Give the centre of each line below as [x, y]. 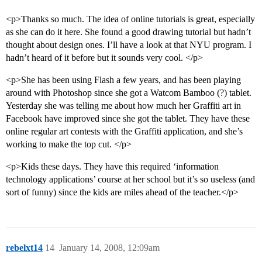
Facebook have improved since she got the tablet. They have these [128, 119]
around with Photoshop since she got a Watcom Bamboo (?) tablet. [129, 93]
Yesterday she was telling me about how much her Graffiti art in [123, 106]
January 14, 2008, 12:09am [109, 248]
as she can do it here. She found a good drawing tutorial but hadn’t [128, 32]
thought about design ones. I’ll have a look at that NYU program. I [129, 45]
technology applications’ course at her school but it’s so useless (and [130, 180]
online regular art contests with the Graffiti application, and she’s [124, 132]
